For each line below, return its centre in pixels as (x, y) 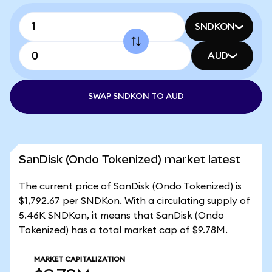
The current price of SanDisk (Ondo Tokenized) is (130, 186)
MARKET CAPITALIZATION (80, 259)
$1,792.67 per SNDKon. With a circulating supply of (134, 201)
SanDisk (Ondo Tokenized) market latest (130, 159)
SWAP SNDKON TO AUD (136, 97)
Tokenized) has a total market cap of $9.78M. (123, 230)
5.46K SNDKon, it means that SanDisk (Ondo (121, 216)
